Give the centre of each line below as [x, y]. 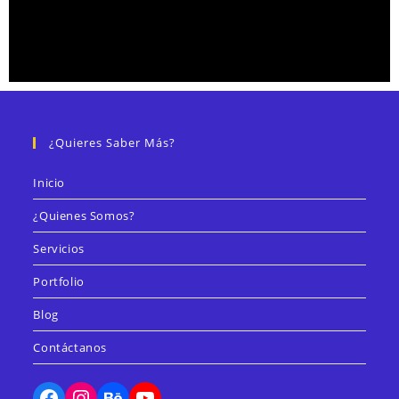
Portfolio [59, 281]
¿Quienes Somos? [84, 215]
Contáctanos [70, 347]
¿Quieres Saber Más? [113, 142]
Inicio [49, 182]
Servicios [59, 248]
